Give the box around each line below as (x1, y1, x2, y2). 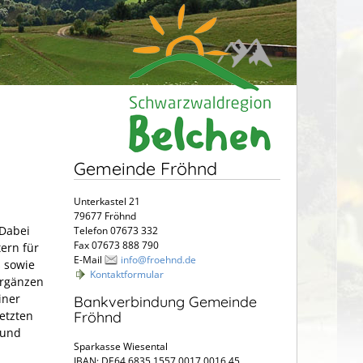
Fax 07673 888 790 (74, 237, 159, 252)
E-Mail (74, 252, 105, 267)
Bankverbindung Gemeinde (74, 293, 257, 312)
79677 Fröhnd (74, 208, 136, 223)
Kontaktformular (90, 267, 164, 281)
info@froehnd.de (121, 252, 196, 267)
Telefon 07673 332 (74, 223, 158, 237)
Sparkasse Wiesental (74, 340, 168, 354)
